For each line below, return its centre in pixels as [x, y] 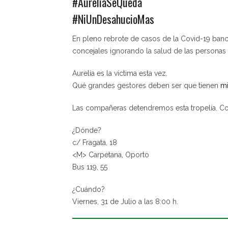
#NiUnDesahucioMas [113, 19]
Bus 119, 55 [90, 167]
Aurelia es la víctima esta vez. [120, 73]
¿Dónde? [87, 130]
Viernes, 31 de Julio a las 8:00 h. [125, 201]
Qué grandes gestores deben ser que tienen [146, 85]
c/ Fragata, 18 [95, 142]
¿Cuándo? [89, 189]
